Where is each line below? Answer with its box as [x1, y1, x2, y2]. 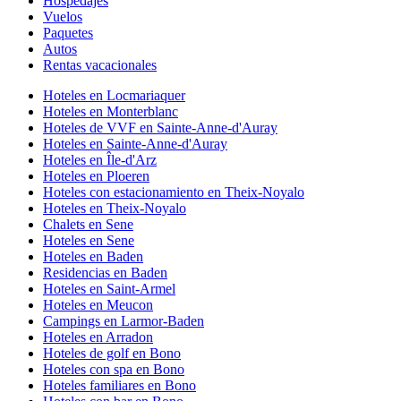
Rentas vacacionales [43, 56, 157, 73]
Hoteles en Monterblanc [43, 103, 178, 119]
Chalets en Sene [43, 216, 133, 232]
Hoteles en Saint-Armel [43, 280, 175, 296]
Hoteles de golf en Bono [43, 345, 181, 361]
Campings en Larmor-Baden [43, 312, 204, 328]
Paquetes [43, 24, 93, 40]
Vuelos [43, 8, 82, 24]
